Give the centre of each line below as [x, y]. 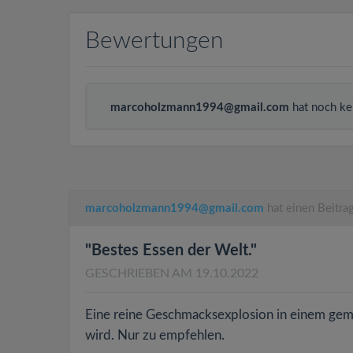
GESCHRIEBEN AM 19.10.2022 [172, 273]
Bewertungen [154, 41]
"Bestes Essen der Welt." [171, 251]
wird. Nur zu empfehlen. [155, 335]
